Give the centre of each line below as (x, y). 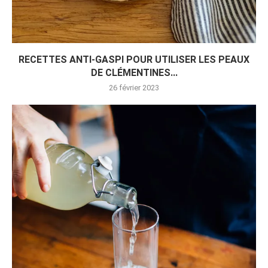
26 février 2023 (134, 88)
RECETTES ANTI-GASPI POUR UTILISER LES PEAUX (134, 60)
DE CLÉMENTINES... (134, 73)
